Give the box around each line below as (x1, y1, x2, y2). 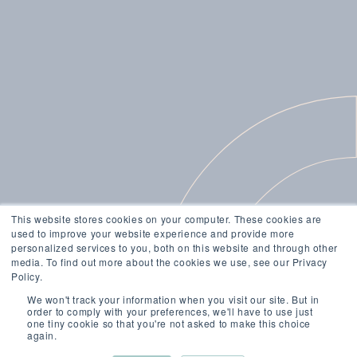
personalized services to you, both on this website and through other (11, 241, 338, 254)
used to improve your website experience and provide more (11, 226, 295, 240)
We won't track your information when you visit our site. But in (27, 292, 320, 306)
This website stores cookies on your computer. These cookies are (11, 212, 322, 226)
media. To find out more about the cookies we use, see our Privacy (11, 255, 328, 269)
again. (27, 328, 57, 342)
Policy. (11, 269, 43, 283)
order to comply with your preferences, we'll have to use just (27, 304, 313, 318)
